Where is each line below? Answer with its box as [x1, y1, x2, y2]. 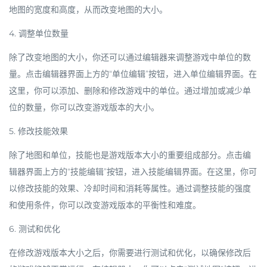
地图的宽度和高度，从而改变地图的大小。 [9, 4, 167, 15]
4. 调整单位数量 [9, 27, 69, 39]
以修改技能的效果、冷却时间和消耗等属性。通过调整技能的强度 [9, 182, 251, 194]
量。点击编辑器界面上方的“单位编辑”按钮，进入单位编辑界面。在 [9, 68, 257, 79]
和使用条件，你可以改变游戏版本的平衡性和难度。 [9, 199, 201, 210]
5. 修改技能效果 [9, 125, 68, 136]
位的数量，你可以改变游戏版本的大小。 [9, 101, 159, 113]
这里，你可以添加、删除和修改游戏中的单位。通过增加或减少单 [9, 85, 251, 96]
